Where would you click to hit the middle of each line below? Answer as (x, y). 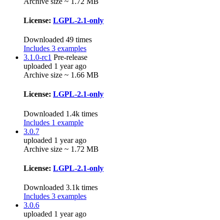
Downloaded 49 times (58, 40)
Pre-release (70, 57)
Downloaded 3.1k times (61, 188)
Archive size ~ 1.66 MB (61, 75)
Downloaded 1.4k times (61, 113)
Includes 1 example (54, 122)
